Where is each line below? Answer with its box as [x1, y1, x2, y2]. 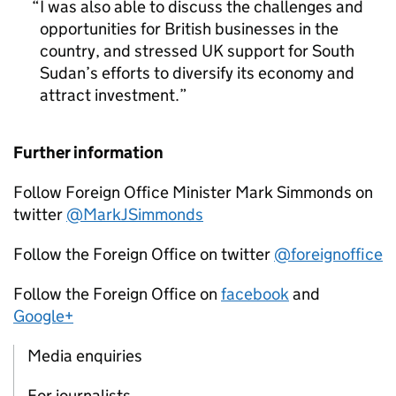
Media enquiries [27, 346, 142, 366]
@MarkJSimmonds [66, 204, 203, 225]
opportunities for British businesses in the [40, 19, 339, 39]
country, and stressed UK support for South [40, 41, 354, 61]
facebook [221, 284, 289, 304]
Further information [13, 142, 164, 163]
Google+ [13, 306, 73, 326]
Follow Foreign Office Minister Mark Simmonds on [13, 182, 373, 202]
